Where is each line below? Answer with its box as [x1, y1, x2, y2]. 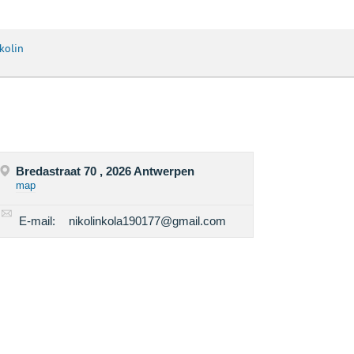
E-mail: [19, 214, 56, 228]
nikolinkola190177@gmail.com [69, 214, 227, 228]
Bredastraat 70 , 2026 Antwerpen [16, 164, 195, 179]
